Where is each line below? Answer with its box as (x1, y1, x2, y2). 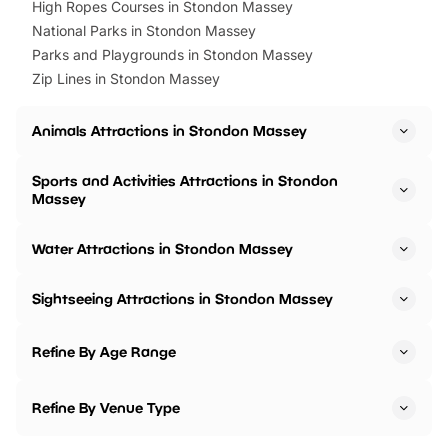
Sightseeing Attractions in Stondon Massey (32, 290, 333, 308)
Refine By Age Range (32, 343, 176, 361)
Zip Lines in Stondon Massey (32, 70, 220, 88)
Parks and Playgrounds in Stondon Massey (32, 46, 313, 64)
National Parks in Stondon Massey (32, 22, 256, 40)
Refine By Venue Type (32, 399, 180, 417)
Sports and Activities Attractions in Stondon (32, 172, 338, 190)
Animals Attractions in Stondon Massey (32, 122, 307, 140)
